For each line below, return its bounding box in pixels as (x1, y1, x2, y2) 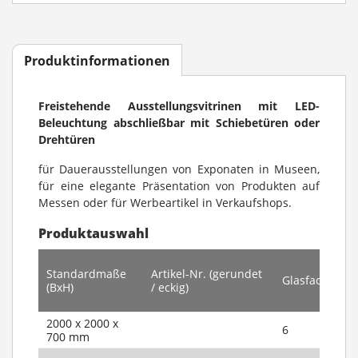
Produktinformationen (24, 52, 170, 70)
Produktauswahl (38, 224, 149, 242)
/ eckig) (151, 279, 189, 295)
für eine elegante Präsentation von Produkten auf (38, 177, 320, 193)
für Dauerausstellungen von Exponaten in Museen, (38, 161, 320, 177)
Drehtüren (38, 131, 95, 147)
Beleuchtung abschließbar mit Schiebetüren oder (38, 114, 320, 130)
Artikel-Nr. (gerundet (151, 265, 262, 281)
